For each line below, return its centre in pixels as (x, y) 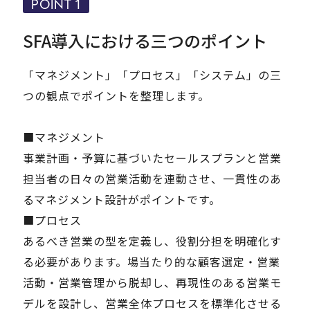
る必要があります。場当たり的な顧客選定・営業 (152, 262)
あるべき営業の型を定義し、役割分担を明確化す (152, 241)
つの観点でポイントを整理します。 (116, 96)
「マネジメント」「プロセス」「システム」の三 (152, 75)
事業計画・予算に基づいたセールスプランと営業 (152, 158)
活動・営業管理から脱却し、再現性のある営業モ (152, 283)
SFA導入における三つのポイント (145, 41)
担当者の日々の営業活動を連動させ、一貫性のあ (152, 179)
